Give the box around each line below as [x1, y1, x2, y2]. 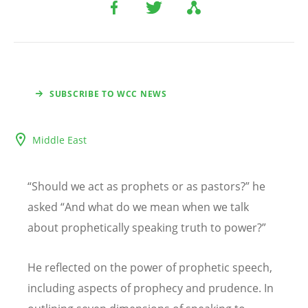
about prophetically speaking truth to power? [27, 220, 262, 236]
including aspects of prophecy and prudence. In [27, 280, 274, 296]
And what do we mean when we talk [65, 199, 249, 215]
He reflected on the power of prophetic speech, [27, 259, 272, 275]
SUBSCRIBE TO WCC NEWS [49, 88, 167, 100]
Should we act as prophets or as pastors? [32, 179, 245, 195]
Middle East [32, 133, 87, 147]
